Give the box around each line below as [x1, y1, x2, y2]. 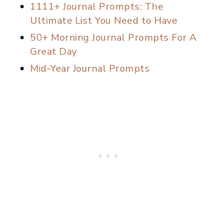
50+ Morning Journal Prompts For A [30, 31, 197, 45]
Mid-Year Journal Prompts [30, 62, 150, 76]
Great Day [30, 45, 77, 59]
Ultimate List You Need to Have [30, 14, 177, 28]
